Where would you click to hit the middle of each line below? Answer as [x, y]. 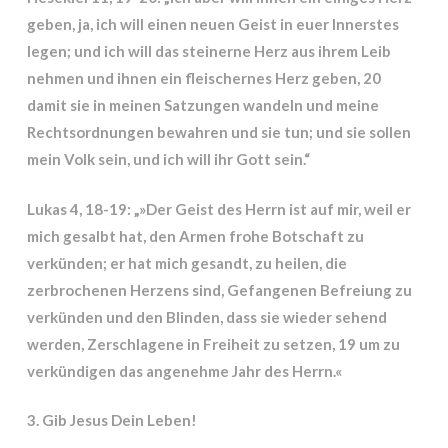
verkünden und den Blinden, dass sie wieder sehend [206, 316]
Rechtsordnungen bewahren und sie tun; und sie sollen [218, 132]
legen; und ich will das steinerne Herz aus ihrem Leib [208, 51]
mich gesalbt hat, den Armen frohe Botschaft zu [195, 235]
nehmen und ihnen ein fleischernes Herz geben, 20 [203, 78]
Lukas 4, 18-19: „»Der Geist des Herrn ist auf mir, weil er [218, 208]
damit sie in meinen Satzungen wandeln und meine [202, 105]
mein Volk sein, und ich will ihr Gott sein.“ [168, 159]
